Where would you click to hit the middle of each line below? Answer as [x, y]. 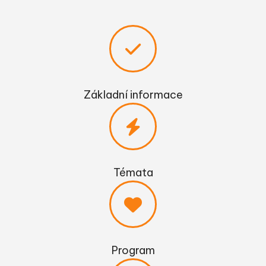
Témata [133, 172]
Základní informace [133, 95]
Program [133, 250]
